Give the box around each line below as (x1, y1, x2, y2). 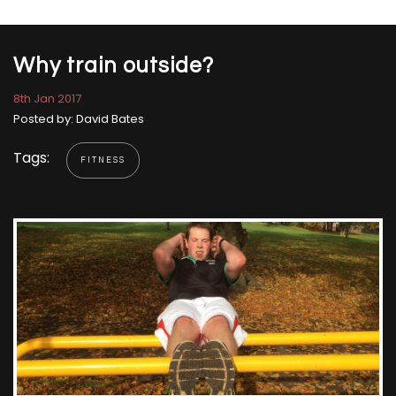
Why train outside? (13, 54, 214, 77)
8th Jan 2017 (13, 90, 81, 107)
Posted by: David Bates (13, 110, 144, 127)
